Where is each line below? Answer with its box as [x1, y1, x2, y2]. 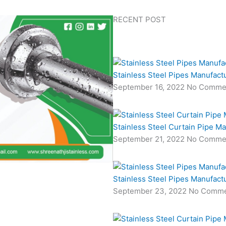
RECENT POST [113, 15, 166, 25]
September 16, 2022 [113, 82, 187, 92]
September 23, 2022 [113, 186, 189, 196]
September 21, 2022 [113, 134, 187, 144]
